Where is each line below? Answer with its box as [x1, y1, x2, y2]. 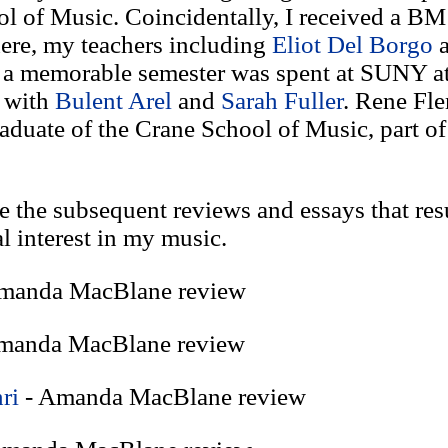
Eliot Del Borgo [271, 31, 433, 58]
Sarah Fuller [220, 87, 343, 114]
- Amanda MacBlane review [18, 383, 306, 410]
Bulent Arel [54, 87, 172, 114]
